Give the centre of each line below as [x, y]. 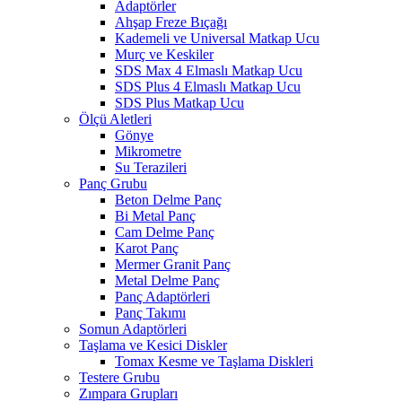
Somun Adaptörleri [133, 328]
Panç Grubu [113, 183]
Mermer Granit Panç [173, 264]
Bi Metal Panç [155, 215]
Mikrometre [148, 151]
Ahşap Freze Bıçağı [171, 22]
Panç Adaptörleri [162, 296]
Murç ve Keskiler [164, 54]
